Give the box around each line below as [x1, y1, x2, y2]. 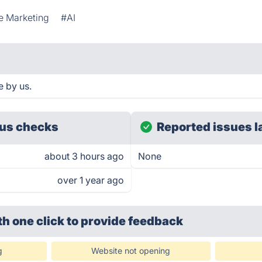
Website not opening [91, 246, 171, 256]
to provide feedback [67, 214, 184, 228]
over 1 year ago [57, 174, 124, 186]
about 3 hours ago [44, 150, 124, 162]
